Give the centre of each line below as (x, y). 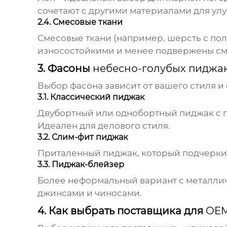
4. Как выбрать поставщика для (121, 211)
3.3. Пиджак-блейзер (81, 165)
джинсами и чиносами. (89, 193)
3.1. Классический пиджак (91, 97)
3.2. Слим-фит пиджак (82, 137)
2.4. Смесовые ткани (80, 22)
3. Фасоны (65, 69)
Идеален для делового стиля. (104, 126)
